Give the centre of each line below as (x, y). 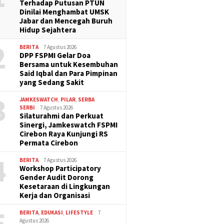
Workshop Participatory (60, 168)
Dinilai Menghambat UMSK (64, 11)
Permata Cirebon (49, 142)
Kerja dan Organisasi (55, 195)
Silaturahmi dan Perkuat (62, 115)
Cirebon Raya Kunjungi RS (64, 133)
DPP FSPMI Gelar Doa (55, 55)
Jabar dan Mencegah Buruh (66, 20)
